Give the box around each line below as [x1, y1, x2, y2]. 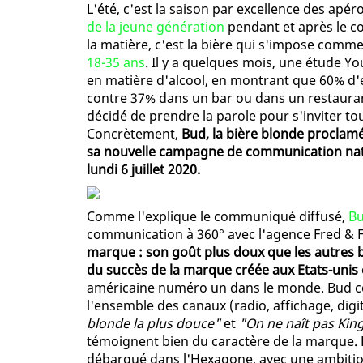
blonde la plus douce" [87, 314, 220, 333]
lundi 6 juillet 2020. [87, 160, 200, 179]
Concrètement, [87, 125, 181, 143]
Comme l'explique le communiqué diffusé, [87, 207, 348, 226]
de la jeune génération [87, 18, 224, 36]
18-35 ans [87, 53, 145, 72]
